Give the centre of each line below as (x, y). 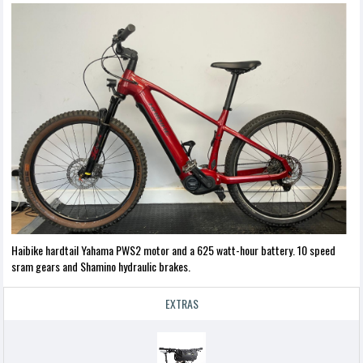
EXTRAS (181, 303)
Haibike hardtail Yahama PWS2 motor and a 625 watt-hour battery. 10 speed (173, 250)
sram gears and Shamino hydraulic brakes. (101, 266)
